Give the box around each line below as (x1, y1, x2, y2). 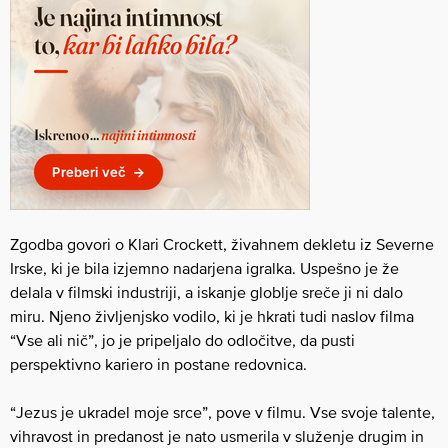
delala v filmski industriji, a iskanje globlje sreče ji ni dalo (10, 283, 403, 302)
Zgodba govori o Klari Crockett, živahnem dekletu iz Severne (10, 235, 434, 254)
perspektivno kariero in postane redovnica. (10, 355, 307, 374)
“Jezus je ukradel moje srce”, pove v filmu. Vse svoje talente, (10, 403, 435, 422)
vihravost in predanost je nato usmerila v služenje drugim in (10, 427, 424, 446)
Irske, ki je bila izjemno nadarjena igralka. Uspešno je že (10, 259, 399, 278)
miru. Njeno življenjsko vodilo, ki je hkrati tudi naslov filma (10, 307, 414, 326)
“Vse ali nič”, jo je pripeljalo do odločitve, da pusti (10, 331, 355, 350)
